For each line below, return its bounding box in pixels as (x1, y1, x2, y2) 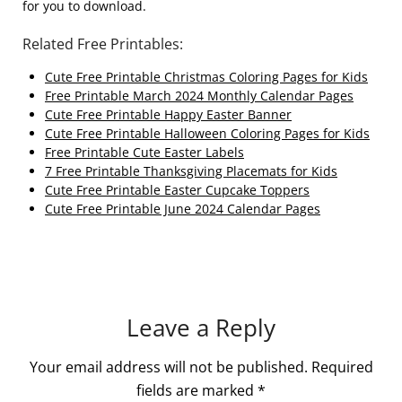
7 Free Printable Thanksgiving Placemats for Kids (45, 162, 337, 179)
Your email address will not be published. (29, 357, 308, 377)
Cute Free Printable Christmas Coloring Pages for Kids (45, 68, 368, 85)
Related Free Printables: (22, 34, 183, 54)
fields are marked (136, 380, 258, 400)
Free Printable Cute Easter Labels (45, 144, 244, 161)
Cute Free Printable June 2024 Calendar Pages (45, 200, 320, 217)
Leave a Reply (127, 311, 275, 344)
